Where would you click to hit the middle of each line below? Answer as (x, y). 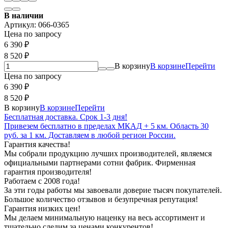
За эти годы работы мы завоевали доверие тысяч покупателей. (113, 190)
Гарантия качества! (37, 144)
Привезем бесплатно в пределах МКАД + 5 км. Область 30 (106, 126)
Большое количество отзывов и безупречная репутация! (101, 199)
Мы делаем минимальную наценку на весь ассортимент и (105, 217)
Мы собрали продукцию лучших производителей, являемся (108, 153)
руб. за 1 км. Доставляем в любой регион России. (90, 135)
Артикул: (21, 24)
